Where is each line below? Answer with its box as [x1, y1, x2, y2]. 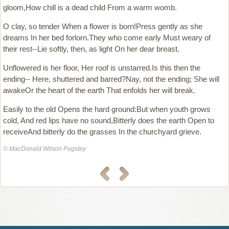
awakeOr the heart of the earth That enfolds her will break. [3, 86, 195, 95]
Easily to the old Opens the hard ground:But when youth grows [3, 105, 211, 113]
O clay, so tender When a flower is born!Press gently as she [3, 22, 202, 31]
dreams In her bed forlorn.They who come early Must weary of [3, 33, 211, 42]
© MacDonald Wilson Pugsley [3, 145, 86, 152]
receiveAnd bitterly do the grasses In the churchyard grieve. [3, 127, 201, 136]
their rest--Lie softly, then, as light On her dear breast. [3, 44, 179, 53]
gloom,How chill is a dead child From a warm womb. [3, 3, 177, 12]
